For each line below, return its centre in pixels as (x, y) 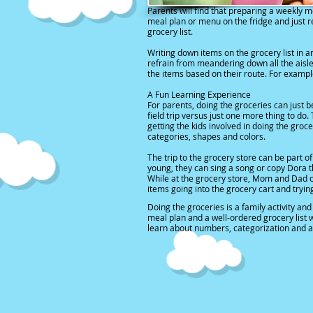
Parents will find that (188, 10)
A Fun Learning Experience (199, 94)
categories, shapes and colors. (206, 136)
